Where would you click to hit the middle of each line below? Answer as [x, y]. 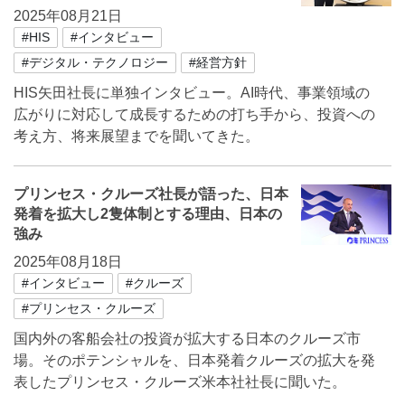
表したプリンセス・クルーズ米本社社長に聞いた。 [180, 382]
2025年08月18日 [68, 262]
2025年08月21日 [68, 16]
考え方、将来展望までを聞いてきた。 [137, 136]
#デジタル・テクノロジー [95, 62]
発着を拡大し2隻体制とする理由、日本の [148, 214]
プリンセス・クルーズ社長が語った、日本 [151, 194]
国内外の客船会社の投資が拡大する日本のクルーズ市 [187, 339]
